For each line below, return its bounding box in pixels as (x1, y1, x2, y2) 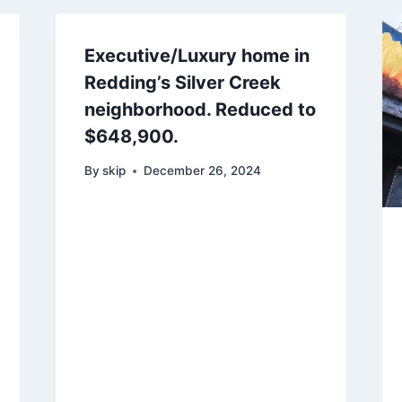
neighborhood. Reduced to (83, 98, 316, 120)
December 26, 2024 (143, 163, 261, 179)
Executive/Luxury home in (83, 44, 310, 66)
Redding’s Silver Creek (83, 71, 281, 93)
